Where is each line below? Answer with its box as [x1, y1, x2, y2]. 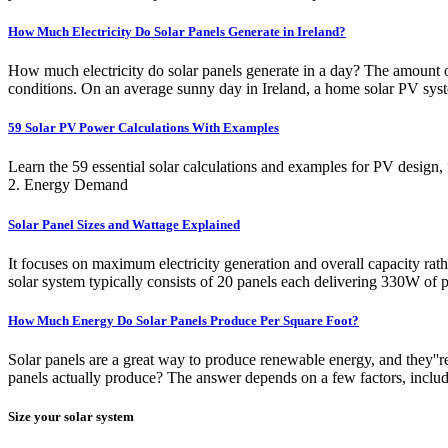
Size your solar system [8, 409, 134, 425]
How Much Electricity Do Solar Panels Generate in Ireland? [8, 23, 346, 39]
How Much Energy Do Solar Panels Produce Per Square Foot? [8, 312, 359, 328]
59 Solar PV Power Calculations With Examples [8, 120, 279, 136]
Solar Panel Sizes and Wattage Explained [8, 216, 240, 232]
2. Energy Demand [8, 176, 128, 194]
